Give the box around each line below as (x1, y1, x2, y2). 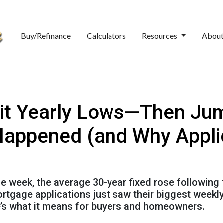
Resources (142, 31, 179, 40)
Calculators (87, 31, 126, 40)
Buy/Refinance (21, 31, 71, 40)
